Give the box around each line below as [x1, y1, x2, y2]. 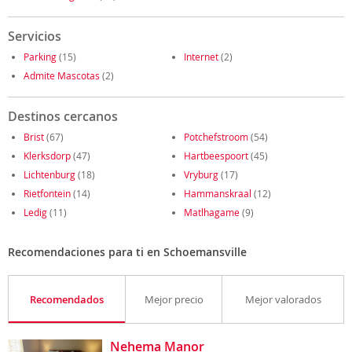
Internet [184, 50, 218, 63]
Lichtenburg [24, 168, 75, 181]
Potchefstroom [184, 130, 248, 143]
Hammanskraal [184, 187, 254, 200]
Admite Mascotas [24, 69, 100, 82]
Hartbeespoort [184, 149, 248, 162]
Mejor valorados [244, 292, 321, 306]
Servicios [8, 27, 61, 45]
